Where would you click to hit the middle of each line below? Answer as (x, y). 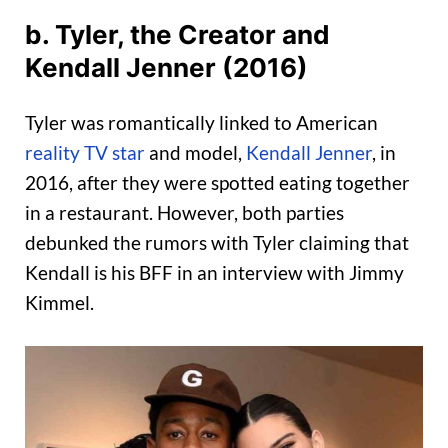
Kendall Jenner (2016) (166, 68)
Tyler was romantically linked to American (201, 122)
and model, (195, 152)
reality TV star (85, 152)
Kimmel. (59, 302)
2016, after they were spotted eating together (217, 182)
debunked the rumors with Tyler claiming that (217, 242)
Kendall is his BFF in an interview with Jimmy (214, 272)
